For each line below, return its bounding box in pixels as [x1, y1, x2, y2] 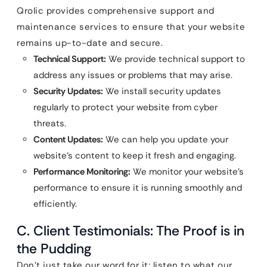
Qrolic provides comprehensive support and [17, 5, 215, 17]
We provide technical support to [106, 53, 245, 66]
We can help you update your [103, 133, 228, 146]
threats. [33, 117, 66, 130]
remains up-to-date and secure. [17, 37, 163, 49]
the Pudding [17, 240, 91, 258]
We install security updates [103, 85, 221, 98]
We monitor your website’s [131, 166, 244, 178]
